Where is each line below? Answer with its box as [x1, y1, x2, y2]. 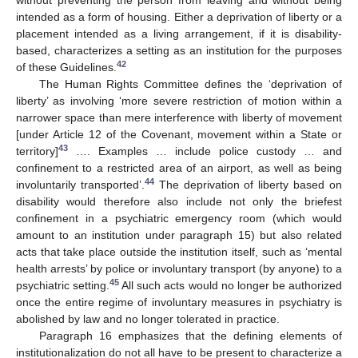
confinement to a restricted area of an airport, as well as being [16, 161, 342, 175]
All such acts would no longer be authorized [119, 279, 343, 292]
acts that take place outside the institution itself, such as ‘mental [16, 245, 342, 259]
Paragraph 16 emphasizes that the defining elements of [38, 329, 342, 343]
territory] [16, 145, 58, 158]
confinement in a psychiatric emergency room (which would [16, 212, 342, 225]
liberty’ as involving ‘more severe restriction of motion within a [16, 94, 342, 108]
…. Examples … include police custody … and [68, 145, 342, 158]
